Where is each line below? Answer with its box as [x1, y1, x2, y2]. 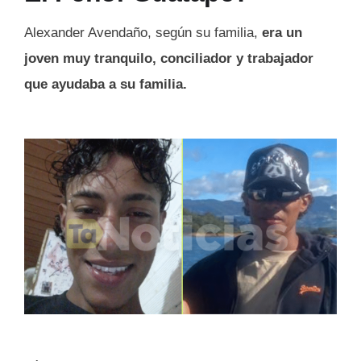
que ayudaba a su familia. [24, 77, 187, 93]
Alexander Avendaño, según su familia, [24, 25, 262, 41]
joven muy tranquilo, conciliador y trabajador [24, 51, 313, 67]
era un [262, 25, 302, 41]
